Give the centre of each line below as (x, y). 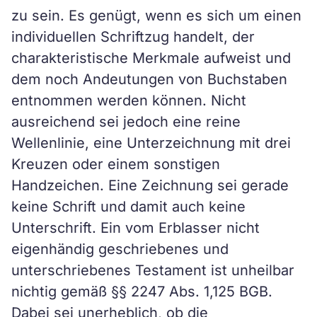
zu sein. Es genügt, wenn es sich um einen (156, 16)
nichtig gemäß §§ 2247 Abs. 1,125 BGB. (142, 292)
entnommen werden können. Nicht (129, 100)
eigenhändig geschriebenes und (120, 249)
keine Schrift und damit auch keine (128, 207)
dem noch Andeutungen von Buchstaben (149, 79)
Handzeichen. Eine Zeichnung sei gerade (150, 185)
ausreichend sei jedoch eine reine (126, 122)
